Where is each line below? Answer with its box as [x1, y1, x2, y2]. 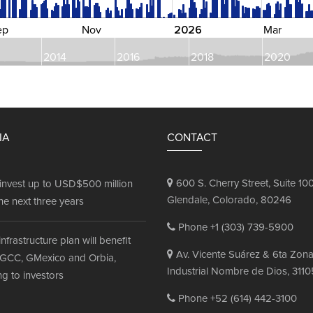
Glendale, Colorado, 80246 [167, 195, 291, 205]
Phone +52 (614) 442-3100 [175, 293, 297, 304]
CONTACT [167, 132, 217, 143]
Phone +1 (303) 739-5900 [175, 222, 293, 233]
